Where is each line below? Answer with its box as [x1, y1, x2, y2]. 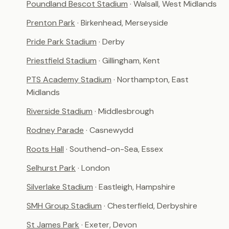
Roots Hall [27, 144, 64, 154]
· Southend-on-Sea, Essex [66, 144, 163, 154]
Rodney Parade [27, 125, 84, 135]
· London [78, 163, 110, 173]
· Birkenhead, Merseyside [77, 17, 168, 28]
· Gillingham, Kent [99, 55, 160, 66]
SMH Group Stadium [27, 200, 102, 211]
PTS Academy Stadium [27, 74, 111, 85]
